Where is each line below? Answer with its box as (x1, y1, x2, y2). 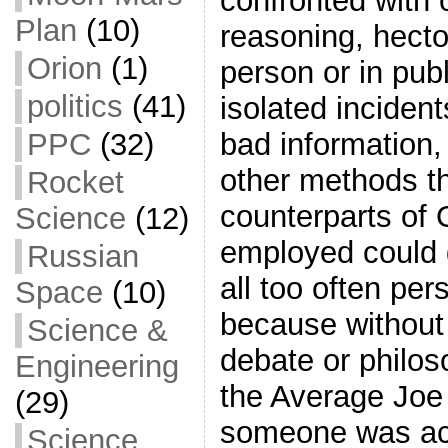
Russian (26, 239, 139, 274)
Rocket (26, 165, 124, 200)
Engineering (14, 349, 179, 384)
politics (26, 89, 123, 124)
